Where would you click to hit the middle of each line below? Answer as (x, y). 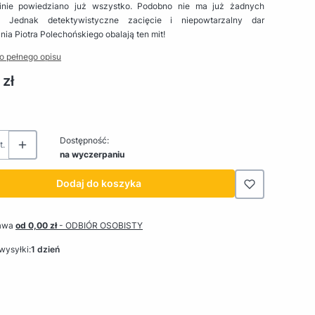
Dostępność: (84, 140)
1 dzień (45, 249)
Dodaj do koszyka (98, 183)
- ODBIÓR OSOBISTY (101, 225)
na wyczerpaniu (92, 154)
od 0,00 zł (37, 225)
